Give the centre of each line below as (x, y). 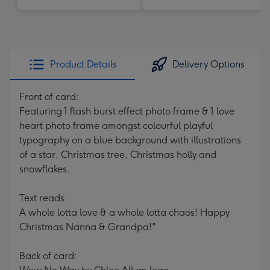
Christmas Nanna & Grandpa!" (87, 227)
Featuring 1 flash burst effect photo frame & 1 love (127, 111)
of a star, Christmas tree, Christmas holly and (118, 155)
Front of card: (49, 97)
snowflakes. (45, 169)
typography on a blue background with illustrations (130, 140)
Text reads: (43, 198)
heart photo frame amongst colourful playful (116, 126)
